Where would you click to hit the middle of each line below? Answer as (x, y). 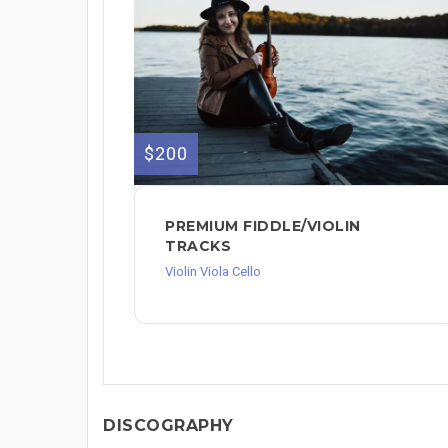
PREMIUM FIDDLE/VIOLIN (263, 225)
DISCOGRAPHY (168, 425)
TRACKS (198, 245)
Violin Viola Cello (213, 271)
